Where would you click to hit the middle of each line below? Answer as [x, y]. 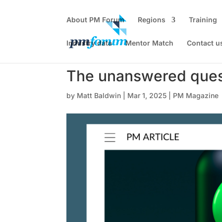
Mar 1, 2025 [147, 95]
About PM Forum [96, 20]
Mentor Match [150, 43]
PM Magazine [196, 95]
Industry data [89, 43]
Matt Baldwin [99, 95]
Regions [152, 20]
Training [203, 20]
